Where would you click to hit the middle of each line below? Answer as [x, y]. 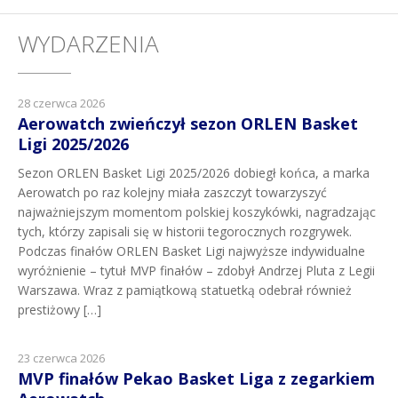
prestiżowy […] [60, 310]
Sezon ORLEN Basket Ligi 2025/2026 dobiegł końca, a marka [194, 173]
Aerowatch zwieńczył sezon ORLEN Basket [188, 124]
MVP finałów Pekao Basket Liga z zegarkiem [196, 379]
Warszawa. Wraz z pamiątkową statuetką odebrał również [185, 291]
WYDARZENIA [88, 44]
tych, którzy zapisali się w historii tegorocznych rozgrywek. [185, 232]
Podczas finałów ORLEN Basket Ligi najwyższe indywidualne [191, 251]
